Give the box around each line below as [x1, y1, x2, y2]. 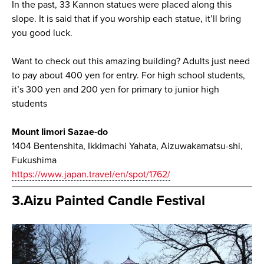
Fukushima [11, 154, 57, 167]
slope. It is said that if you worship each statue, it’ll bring [11, 13, 241, 25]
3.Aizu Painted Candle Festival [11, 192, 205, 210]
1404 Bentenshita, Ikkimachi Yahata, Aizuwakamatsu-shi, [11, 140, 243, 153]
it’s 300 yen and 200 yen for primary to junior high [11, 84, 219, 96]
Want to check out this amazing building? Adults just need [11, 55, 250, 68]
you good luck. [11, 27, 72, 39]
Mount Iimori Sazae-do [11, 126, 108, 138]
